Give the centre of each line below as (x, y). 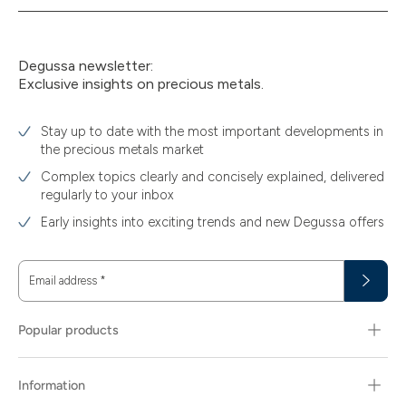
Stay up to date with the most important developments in (212, 131)
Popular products (68, 330)
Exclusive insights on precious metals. (141, 84)
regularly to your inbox (107, 195)
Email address (64, 280)
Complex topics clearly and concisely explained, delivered (213, 177)
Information (52, 385)
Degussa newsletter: (86, 66)
